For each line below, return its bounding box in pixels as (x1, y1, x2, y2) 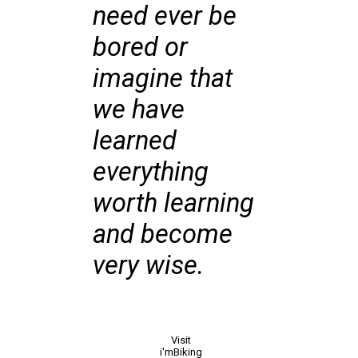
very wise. (93, 249, 205, 280)
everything (93, 156, 209, 187)
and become (93, 218, 233, 249)
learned (93, 125, 177, 156)
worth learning (93, 187, 255, 218)
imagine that (93, 62, 233, 93)
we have (93, 93, 185, 125)
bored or (93, 31, 189, 62)
